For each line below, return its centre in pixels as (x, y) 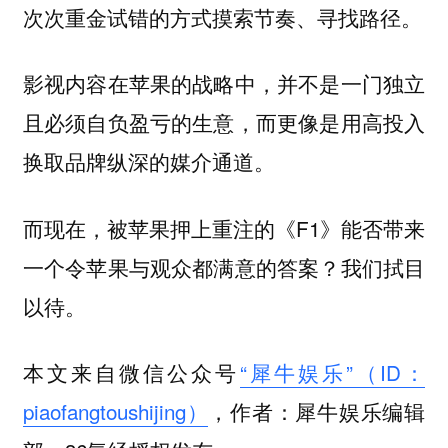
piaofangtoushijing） (115, 411)
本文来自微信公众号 (131, 372)
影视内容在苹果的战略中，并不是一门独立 (224, 83)
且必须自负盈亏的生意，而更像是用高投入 (224, 122)
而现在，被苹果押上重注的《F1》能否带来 (224, 227)
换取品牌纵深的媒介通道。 (148, 161)
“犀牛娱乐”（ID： (332, 372)
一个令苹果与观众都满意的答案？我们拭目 (224, 266)
